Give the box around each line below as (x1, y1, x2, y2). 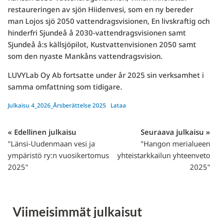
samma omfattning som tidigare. (7, 82, 122, 92)
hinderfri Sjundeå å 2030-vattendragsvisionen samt (7, 28, 186, 38)
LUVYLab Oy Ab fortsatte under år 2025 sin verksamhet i (7, 70, 204, 80)
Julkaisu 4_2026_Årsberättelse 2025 (7, 101, 106, 110)
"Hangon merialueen (141, 139, 211, 149)
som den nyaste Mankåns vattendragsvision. (7, 51, 163, 61)
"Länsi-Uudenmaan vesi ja (7, 139, 95, 149)
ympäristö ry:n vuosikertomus (7, 150, 109, 161)
